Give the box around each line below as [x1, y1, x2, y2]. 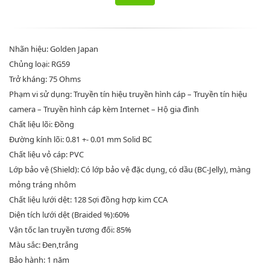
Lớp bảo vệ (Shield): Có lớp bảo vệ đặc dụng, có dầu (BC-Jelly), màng [9, 163, 251, 175]
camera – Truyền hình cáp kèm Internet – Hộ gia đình [9, 103, 199, 115]
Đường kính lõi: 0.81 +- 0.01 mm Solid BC [9, 133, 152, 145]
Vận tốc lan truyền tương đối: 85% [9, 224, 131, 235]
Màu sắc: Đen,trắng [9, 239, 78, 250]
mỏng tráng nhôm [9, 178, 76, 190]
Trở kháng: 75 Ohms [9, 73, 81, 84]
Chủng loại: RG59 [9, 58, 70, 69]
